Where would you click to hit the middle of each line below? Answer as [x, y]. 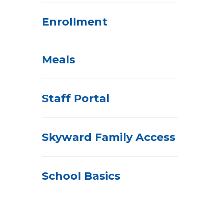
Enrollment [75, 22]
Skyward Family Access [109, 137]
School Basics [81, 176]
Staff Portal [76, 98]
